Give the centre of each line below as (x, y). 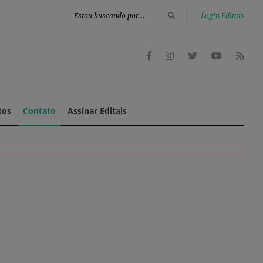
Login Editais (222, 16)
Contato (39, 111)
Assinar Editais (97, 111)
